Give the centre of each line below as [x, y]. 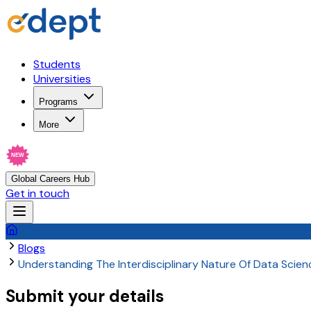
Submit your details [85, 296]
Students [57, 64]
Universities [62, 79]
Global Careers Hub [50, 179]
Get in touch [37, 193]
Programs [58, 102]
